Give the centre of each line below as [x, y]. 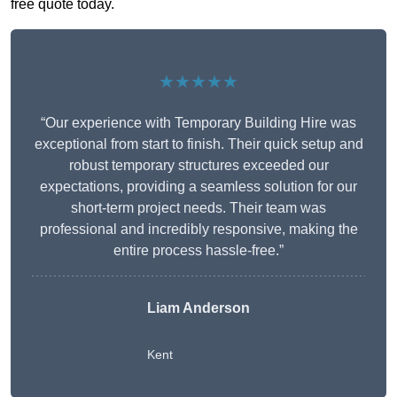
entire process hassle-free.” [198, 251]
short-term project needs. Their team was [198, 208]
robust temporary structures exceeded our [198, 166]
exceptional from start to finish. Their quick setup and [198, 144]
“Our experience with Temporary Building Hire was [198, 123]
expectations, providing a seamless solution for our [198, 187]
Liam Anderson [198, 308]
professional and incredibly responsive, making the [198, 230]
